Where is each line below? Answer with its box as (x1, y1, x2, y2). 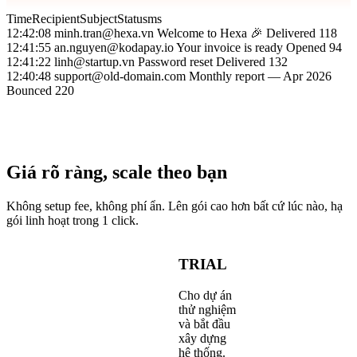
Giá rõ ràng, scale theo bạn (6, 162, 227, 183)
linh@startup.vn (54, 55, 135, 69)
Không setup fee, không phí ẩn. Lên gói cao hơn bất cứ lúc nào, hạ (6, 199, 343, 214)
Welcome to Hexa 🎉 (157, 26, 263, 41)
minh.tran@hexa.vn (54, 26, 154, 41)
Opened (286, 41, 326, 55)
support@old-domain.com (54, 69, 186, 84)
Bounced (6, 84, 52, 98)
